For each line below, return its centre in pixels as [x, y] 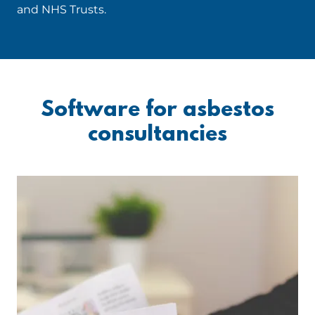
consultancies [157, 135]
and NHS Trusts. [62, 9]
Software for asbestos [157, 111]
